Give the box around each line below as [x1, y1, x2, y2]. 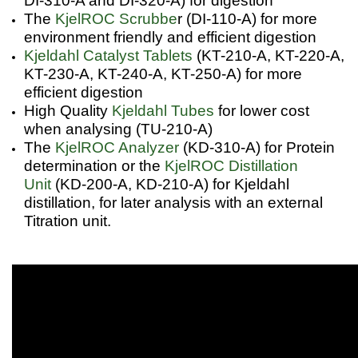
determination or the [24, 157, 165, 174]
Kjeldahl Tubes [112, 101, 214, 119]
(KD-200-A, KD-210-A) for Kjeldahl [51, 175, 289, 193]
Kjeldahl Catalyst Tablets [24, 46, 193, 64]
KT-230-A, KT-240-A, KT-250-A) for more [24, 65, 302, 82]
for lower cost [214, 101, 309, 119]
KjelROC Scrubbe [55, 10, 177, 27]
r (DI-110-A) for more [177, 10, 317, 27]
